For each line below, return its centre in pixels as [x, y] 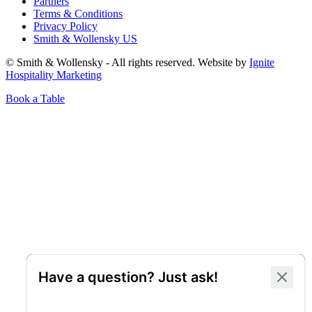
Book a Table [35, 98]
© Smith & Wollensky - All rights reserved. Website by [127, 62]
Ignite [262, 62]
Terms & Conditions [78, 13]
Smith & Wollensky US [85, 38]
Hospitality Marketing [54, 75]
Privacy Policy [65, 26]
